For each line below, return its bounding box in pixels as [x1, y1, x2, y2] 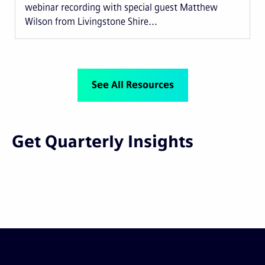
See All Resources [91, 79, 174, 91]
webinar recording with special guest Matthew [25, 1, 218, 13]
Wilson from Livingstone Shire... [25, 15, 157, 27]
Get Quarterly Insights [12, 131, 193, 151]
